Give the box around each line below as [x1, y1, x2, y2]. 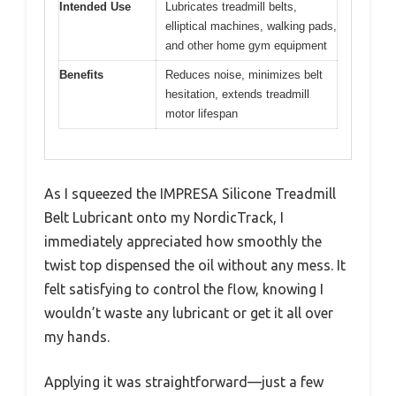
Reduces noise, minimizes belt [165, 67, 323, 81]
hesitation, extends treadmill [165, 87, 309, 101]
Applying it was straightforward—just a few [44, 374, 324, 391]
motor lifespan [165, 106, 238, 120]
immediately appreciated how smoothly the [44, 233, 322, 250]
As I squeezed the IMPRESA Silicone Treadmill [44, 186, 336, 202]
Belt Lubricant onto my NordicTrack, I [44, 209, 284, 226]
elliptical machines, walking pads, [165, 19, 337, 33]
